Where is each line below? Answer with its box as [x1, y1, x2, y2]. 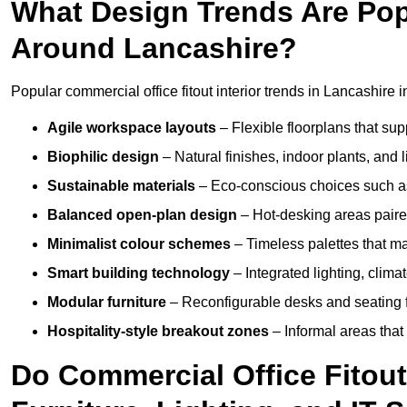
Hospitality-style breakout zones [47, 323, 269, 340]
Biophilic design [47, 149, 159, 165]
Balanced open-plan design [47, 207, 237, 223]
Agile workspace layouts [47, 120, 216, 136]
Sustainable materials [47, 178, 195, 194]
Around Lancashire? [11, 32, 297, 65]
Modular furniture [47, 294, 166, 311]
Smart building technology [47, 265, 230, 282]
